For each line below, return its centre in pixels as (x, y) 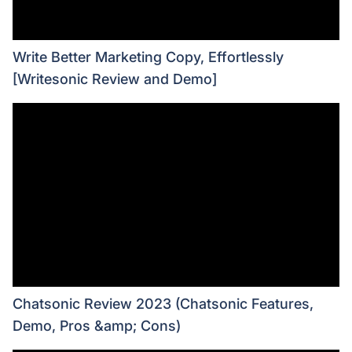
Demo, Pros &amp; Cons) (97, 326)
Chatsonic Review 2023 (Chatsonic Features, (163, 304)
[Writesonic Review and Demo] (115, 79)
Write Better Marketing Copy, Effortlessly (148, 57)
